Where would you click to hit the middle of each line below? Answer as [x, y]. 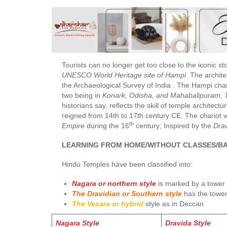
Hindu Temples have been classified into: [127, 164]
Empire [73, 126]
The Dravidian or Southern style [128, 194]
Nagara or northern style [114, 183]
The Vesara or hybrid [108, 204]
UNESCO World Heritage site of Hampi [124, 75]
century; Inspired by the [174, 126]
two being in [82, 95]
